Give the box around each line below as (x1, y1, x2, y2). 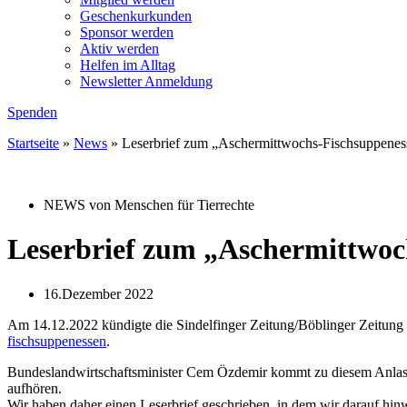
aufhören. (7, 380, 62, 396)
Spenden (7, 104, 57, 120)
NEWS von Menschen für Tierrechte (44, 197, 254, 213)
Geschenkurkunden (80, 8, 192, 24)
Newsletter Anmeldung (80, 74, 213, 89)
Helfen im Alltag (80, 57, 175, 73)
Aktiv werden (80, 41, 159, 56)
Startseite (7, 135, 59, 151)
